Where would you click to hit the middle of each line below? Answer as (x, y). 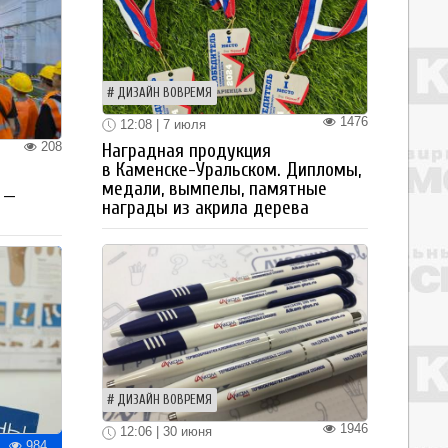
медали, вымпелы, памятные (214, 189)
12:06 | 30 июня (164, 432)
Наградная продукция (186, 151)
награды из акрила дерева (205, 208)
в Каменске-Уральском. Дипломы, (231, 170)
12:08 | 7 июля (161, 124)
